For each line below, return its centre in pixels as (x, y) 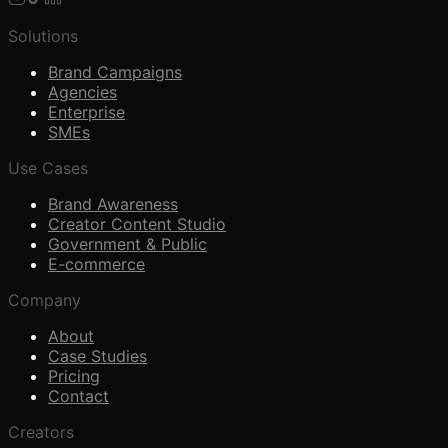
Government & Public (127, 243)
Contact (78, 395)
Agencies (82, 91)
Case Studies (97, 355)
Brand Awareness (113, 203)
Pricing (74, 375)
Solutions (43, 35)
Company (44, 299)
